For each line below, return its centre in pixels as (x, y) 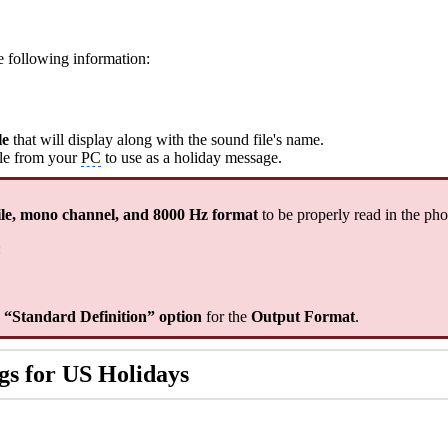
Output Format (303, 317)
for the (226, 317)
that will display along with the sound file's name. (166, 140)
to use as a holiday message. (191, 158)
